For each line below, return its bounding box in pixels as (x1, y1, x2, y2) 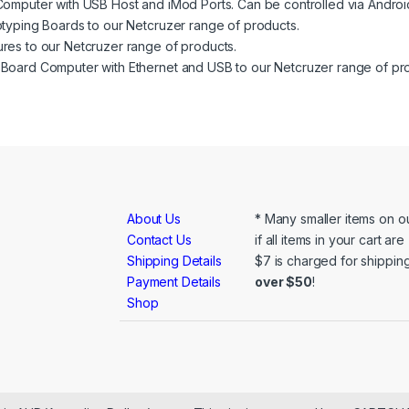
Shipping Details (127, 253, 222, 269)
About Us (127, 211, 181, 227)
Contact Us (127, 232, 192, 248)
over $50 (255, 274, 312, 290)
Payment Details (127, 274, 221, 290)
